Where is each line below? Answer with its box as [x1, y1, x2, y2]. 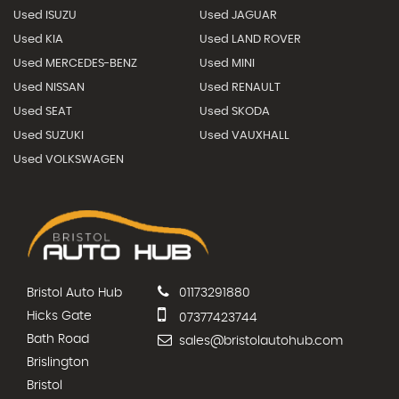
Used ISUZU [13, 10, 77, 22]
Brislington [27, 356, 89, 370]
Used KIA [13, 34, 63, 46]
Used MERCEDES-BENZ [13, 58, 137, 70]
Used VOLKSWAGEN [13, 154, 124, 167]
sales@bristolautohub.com [175, 335, 343, 348]
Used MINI [199, 58, 255, 70]
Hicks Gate [27, 310, 92, 323]
